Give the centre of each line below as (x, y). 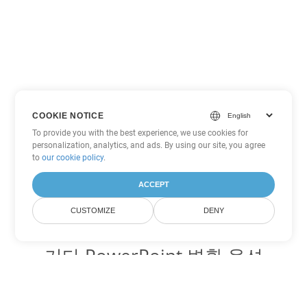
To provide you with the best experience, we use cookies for (140, 133)
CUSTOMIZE (93, 210)
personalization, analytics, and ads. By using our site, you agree (149, 145)
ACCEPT (153, 184)
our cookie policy (73, 158)
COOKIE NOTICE (68, 115)
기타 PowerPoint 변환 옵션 (153, 256)
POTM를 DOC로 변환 (153, 292)
